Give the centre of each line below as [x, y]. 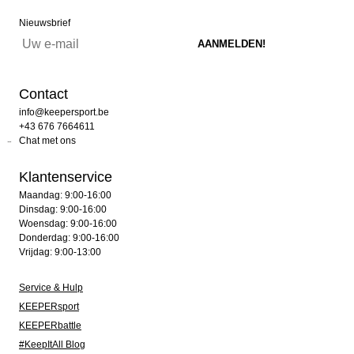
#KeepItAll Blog [52, 345]
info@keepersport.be [64, 112]
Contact [43, 94]
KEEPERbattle [50, 326]
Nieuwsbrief [45, 23]
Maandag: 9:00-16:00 [65, 195]
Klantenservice [66, 177]
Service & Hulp [51, 288]
